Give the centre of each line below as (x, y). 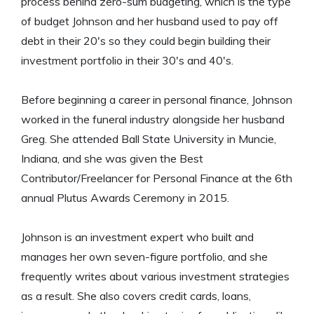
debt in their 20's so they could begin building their (146, 41)
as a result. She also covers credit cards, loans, (136, 296)
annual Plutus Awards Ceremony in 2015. (125, 198)
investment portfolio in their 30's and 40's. (127, 61)
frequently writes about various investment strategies (155, 277)
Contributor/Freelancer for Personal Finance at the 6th (157, 178)
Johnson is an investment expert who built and (137, 237)
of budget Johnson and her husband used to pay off (150, 21)
